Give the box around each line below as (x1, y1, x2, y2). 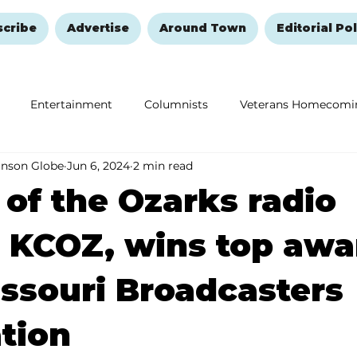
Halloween (273, 160, 331, 175)
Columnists (144, 96, 208, 112)
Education (2, 160, 58, 175)
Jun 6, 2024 (67, 158, 130, 173)
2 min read (133, 158, 193, 173)
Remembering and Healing (90, 160, 241, 175)
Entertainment (30, 96, 112, 112)
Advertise (66, 21, 129, 36)
